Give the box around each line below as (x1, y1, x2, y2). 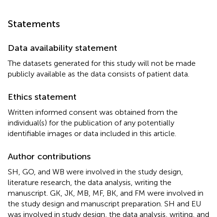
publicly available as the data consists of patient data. (8, 69, 189, 78)
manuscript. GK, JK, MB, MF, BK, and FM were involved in (8, 188, 203, 198)
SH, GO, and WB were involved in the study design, (8, 167, 183, 176)
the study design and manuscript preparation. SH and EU (8, 199, 201, 208)
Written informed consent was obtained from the (8, 107, 178, 117)
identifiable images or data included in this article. (8, 128, 176, 138)
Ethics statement (8, 91, 77, 102)
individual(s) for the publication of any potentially (8, 118, 174, 127)
